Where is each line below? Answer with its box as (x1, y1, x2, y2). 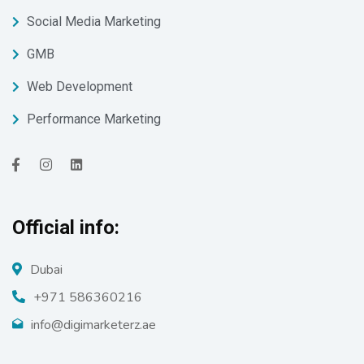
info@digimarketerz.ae (31, 316, 156, 334)
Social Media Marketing (26, 14, 161, 29)
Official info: (12, 216, 119, 239)
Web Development (26, 79, 132, 94)
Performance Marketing (26, 111, 161, 127)
